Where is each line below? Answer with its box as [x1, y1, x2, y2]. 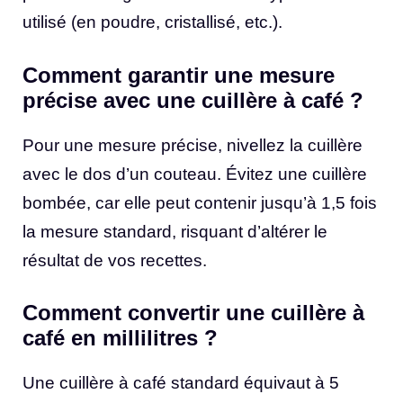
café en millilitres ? [22, 326, 218, 351]
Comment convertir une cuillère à [22, 300, 364, 326]
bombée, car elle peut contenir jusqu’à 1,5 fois [22, 193, 377, 212]
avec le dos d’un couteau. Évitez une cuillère [22, 164, 367, 184]
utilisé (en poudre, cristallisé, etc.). [22, 13, 282, 32]
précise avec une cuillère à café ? [22, 87, 363, 112]
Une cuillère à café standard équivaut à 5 [22, 373, 339, 393]
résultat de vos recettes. [22, 250, 207, 270]
